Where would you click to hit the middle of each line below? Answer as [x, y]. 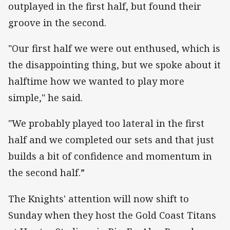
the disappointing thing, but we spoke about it [114, 65]
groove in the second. [57, 23]
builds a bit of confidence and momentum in [110, 156]
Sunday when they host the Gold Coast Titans [112, 215]
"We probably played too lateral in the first [106, 123]
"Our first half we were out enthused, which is [114, 49]
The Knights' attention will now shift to [99, 198]
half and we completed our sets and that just [111, 140]
